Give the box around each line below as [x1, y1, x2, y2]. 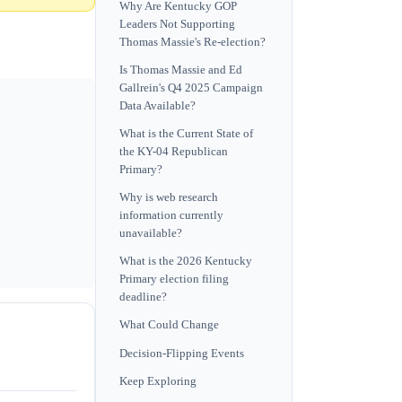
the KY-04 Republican [119, 144, 228, 158]
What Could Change [119, 319, 219, 332]
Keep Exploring [119, 374, 197, 388]
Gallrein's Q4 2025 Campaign [119, 81, 263, 94]
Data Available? [119, 99, 196, 112]
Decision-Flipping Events [119, 346, 244, 360]
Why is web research [119, 191, 218, 205]
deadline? [119, 291, 167, 304]
